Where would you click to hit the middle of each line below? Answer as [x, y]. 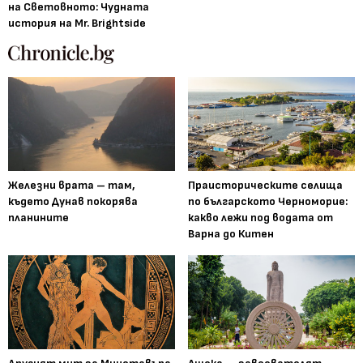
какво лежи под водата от [261, 218]
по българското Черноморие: [268, 202]
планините [38, 218]
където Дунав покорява [73, 202]
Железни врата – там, [72, 186]
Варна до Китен [231, 234]
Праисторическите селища [265, 186]
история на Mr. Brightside [77, 23]
